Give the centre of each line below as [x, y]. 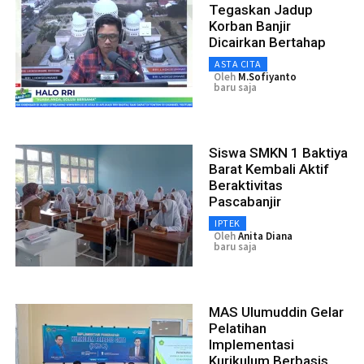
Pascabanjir [245, 201]
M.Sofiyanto [267, 76]
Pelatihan [238, 328]
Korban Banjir [250, 26]
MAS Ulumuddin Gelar [276, 312]
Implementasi [251, 344]
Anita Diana [265, 236]
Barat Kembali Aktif [269, 169]
